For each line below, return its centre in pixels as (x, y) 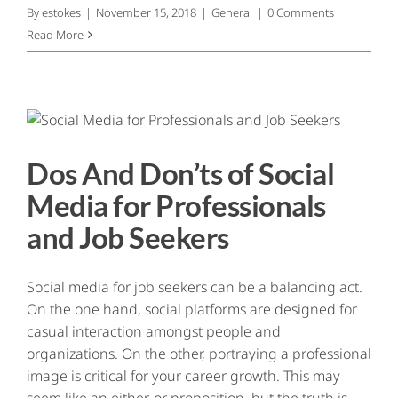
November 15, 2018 (146, 12)
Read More (55, 34)
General (232, 12)
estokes (61, 12)
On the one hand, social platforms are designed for (192, 309)
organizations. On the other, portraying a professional (199, 353)
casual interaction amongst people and (154, 331)
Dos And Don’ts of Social (181, 173)
